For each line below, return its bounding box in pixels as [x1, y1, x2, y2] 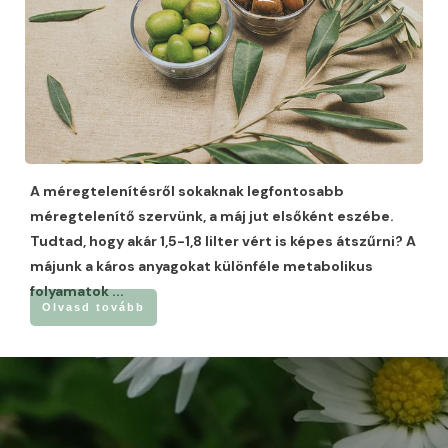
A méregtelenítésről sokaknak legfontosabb [30, 181, 344, 200]
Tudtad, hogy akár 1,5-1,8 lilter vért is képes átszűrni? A [30, 231, 416, 250]
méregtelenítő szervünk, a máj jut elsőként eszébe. [30, 206, 394, 225]
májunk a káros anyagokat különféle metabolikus [30, 256, 373, 275]
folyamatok [30, 281, 112, 300]
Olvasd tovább [42, 300, 145, 313]
